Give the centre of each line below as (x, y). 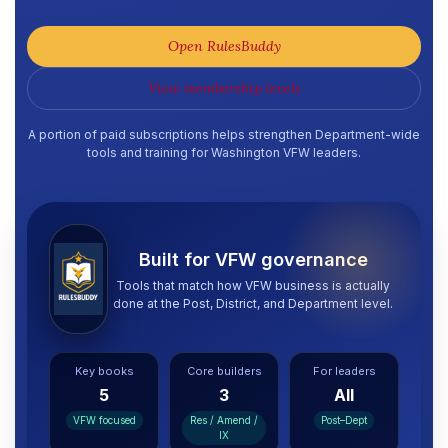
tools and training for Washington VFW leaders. (224, 152)
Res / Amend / (224, 420)
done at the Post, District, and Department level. (253, 303)
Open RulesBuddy (224, 46)
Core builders (224, 371)
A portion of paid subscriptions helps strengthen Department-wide (224, 134)
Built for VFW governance (253, 259)
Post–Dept (344, 420)
